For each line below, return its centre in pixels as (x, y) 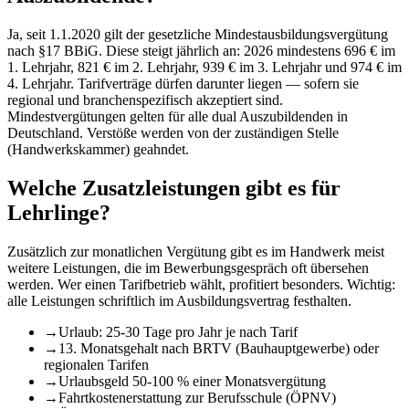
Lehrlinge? (59, 213)
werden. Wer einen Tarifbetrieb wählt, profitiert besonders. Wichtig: (201, 285)
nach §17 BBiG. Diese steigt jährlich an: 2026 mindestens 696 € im (201, 51)
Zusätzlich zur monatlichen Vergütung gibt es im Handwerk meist (196, 252)
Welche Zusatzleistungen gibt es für (174, 189)
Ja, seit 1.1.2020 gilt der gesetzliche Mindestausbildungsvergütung (198, 35)
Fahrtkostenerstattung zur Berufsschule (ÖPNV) (197, 398)
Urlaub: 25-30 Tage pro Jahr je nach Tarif (178, 332)
